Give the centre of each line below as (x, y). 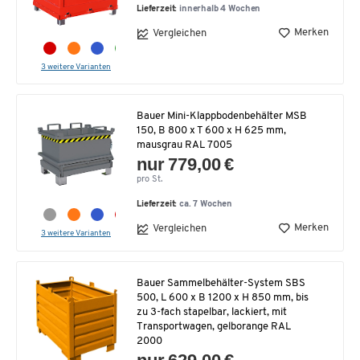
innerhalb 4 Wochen (220, 9)
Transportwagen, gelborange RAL (214, 326)
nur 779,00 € (186, 164)
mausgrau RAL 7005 (184, 145)
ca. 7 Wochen (206, 204)
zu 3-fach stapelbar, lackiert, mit (212, 312)
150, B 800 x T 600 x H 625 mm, (211, 130)
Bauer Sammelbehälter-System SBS (221, 283)
